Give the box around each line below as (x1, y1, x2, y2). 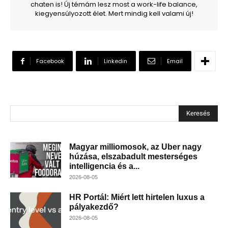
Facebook (36, 57, 64, 66)
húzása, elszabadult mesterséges (69, 152, 197, 161)
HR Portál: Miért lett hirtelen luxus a (69, 193, 205, 202)
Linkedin (104, 57, 127, 66)
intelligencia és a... (69, 162, 139, 171)
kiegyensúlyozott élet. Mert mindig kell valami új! (35, 9, 193, 19)
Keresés (186, 109, 210, 117)
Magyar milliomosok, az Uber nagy (69, 142, 202, 152)
